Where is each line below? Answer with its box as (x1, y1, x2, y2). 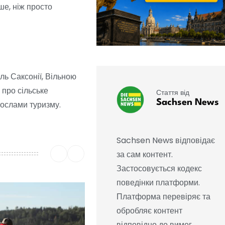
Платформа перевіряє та (116, 191, 210, 203)
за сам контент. (116, 149, 173, 161)
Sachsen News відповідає (116, 135, 215, 147)
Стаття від (156, 87, 189, 97)
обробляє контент (116, 205, 182, 217)
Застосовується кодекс (116, 163, 202, 175)
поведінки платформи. (116, 177, 200, 189)
